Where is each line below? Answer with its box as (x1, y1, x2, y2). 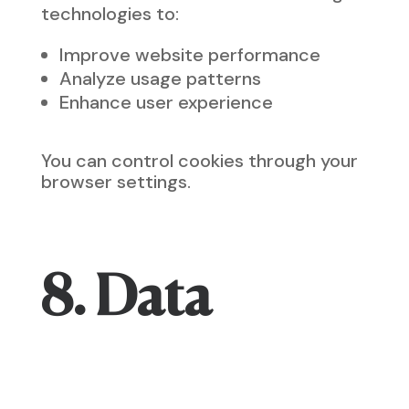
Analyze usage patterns (58, 67, 261, 90)
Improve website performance (58, 43, 320, 67)
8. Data (40, 273, 212, 328)
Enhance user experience (58, 90, 273, 114)
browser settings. (40, 170, 191, 194)
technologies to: (40, 2, 179, 26)
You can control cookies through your (40, 149, 358, 173)
